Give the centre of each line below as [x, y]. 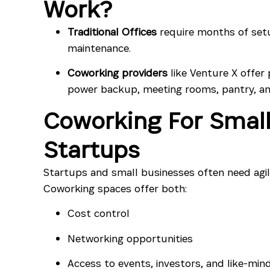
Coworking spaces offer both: [115, 188]
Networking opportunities [130, 238]
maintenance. [99, 48]
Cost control [99, 213]
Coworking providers [118, 73]
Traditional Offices [112, 31]
